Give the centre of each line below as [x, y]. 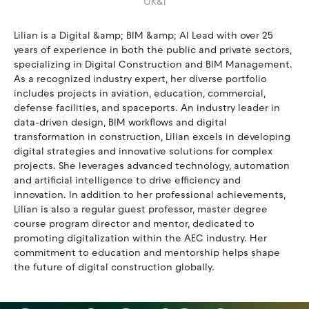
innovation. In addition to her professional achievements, [150, 195]
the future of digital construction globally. [114, 267]
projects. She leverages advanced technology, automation [152, 166]
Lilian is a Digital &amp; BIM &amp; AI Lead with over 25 [143, 36]
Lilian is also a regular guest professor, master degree [141, 209]
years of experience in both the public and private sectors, [153, 50]
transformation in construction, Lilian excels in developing [152, 137]
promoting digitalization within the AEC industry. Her [140, 238]
